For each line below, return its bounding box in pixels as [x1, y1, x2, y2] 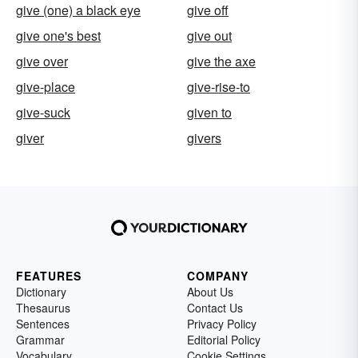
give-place [16, 78, 75, 96]
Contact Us [187, 300, 243, 316]
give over [16, 52, 68, 70]
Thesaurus [16, 300, 70, 316]
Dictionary [16, 284, 66, 300]
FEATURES [16, 268, 82, 284]
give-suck [16, 103, 70, 121]
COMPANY [187, 268, 249, 284]
